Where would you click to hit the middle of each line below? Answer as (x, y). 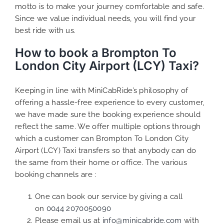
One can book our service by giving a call (109, 196)
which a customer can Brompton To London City (102, 138)
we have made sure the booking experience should (108, 114)
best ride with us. (45, 30)
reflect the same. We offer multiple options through (108, 126)
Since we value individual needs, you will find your (105, 18)
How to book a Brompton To (95, 52)
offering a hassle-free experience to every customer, (109, 102)
